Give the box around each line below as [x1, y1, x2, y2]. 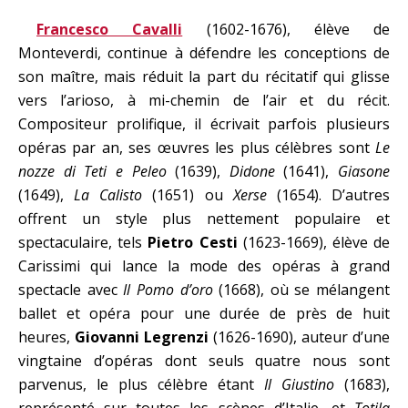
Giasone [338, 161, 390, 181]
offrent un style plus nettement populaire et [18, 209, 390, 229]
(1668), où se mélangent [212, 280, 390, 300]
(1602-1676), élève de [182, 19, 390, 39]
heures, [18, 327, 75, 347]
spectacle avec [18, 280, 124, 300]
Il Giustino [264, 374, 334, 394]
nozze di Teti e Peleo [18, 161, 167, 181]
